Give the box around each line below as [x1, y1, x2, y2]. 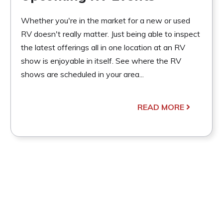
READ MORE [137, 102, 185, 112]
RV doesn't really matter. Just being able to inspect [20, 28, 200, 39]
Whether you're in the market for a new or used [20, 15, 190, 25]
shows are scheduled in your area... [20, 69, 144, 79]
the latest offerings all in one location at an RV [20, 42, 185, 52]
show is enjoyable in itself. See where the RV [20, 55, 181, 66]
